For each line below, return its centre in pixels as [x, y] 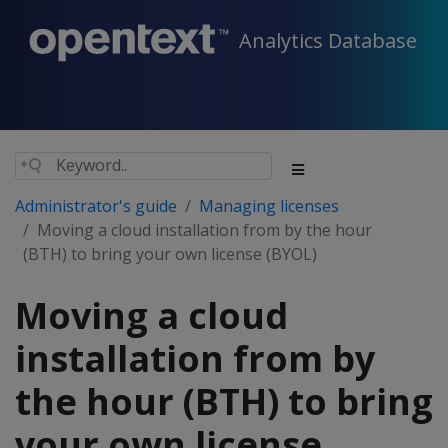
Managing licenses [269, 206]
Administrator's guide [96, 206]
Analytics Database [328, 41]
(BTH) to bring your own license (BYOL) [170, 254]
